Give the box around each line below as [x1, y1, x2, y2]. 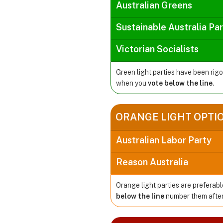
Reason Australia [116, 156, 188, 167]
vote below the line [148, 79, 213, 87]
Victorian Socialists [116, 43, 199, 54]
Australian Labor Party [116, 134, 212, 145]
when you [116, 79, 148, 87]
